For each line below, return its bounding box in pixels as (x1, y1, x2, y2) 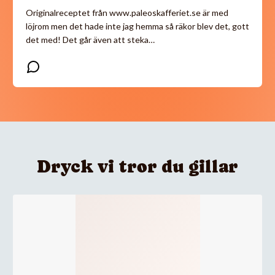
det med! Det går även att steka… (26, 34, 155, 45)
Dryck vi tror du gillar (37, 156, 238, 176)
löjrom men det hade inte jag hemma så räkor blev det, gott (26, 20, 249, 31)
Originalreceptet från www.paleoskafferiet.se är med (26, 7, 228, 18)
